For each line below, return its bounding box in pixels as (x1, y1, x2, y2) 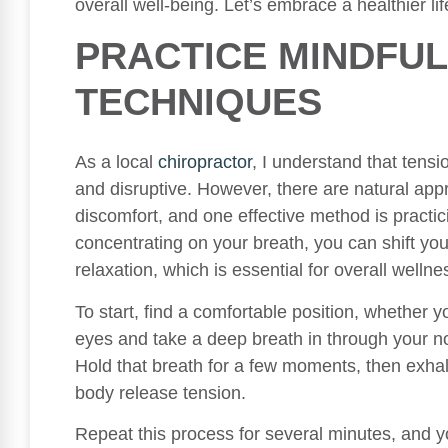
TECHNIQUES (75, 80, 322, 124)
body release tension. (75, 382, 246, 403)
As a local (75, 152, 158, 173)
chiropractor (158, 152, 252, 173)
